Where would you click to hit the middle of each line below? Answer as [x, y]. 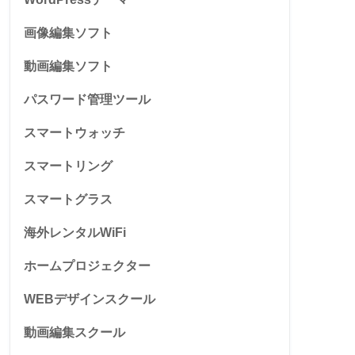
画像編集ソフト [68, 32]
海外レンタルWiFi [75, 232]
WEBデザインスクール [90, 299]
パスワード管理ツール [87, 99]
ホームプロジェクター [87, 265]
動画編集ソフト [68, 66]
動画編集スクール [74, 332]
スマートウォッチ [74, 132]
